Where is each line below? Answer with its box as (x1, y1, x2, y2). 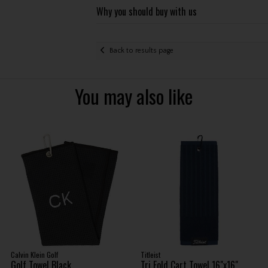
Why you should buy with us (96, 4, 197, 19)
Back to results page (109, 47, 173, 55)
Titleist (141, 249, 161, 260)
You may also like (75, 81, 193, 110)
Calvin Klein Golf (11, 249, 59, 260)
